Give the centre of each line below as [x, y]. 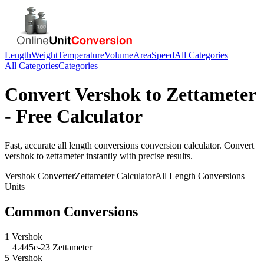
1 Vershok [24, 236]
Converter [55, 176]
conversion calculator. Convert [196, 145]
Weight [44, 55]
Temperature [81, 55]
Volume [119, 55]
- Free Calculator [74, 116]
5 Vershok [24, 258]
